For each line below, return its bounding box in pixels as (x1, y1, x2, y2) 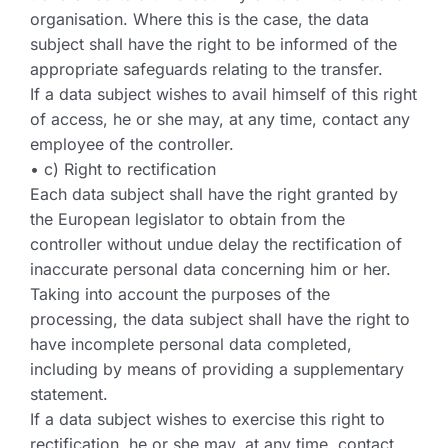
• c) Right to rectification (30, 159, 216, 179)
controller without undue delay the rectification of (30, 234, 402, 254)
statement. (30, 384, 108, 404)
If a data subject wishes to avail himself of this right (30, 84, 417, 104)
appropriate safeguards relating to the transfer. (30, 59, 383, 79)
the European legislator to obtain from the (30, 209, 345, 229)
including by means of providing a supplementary (30, 359, 404, 379)
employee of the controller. (30, 134, 234, 154)
